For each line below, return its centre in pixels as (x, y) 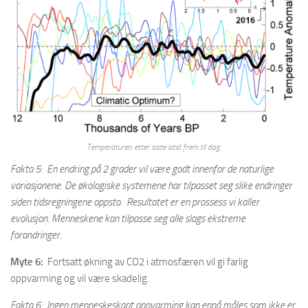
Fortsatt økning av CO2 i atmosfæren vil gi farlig (146, 262)
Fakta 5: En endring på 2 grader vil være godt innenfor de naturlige (142, 169)
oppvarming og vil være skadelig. (80, 279)
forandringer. (36, 235)
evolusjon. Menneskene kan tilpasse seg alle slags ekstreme (128, 219)
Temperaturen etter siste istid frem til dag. (154, 147)
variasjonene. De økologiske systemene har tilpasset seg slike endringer (151, 186)
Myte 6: (27, 262)
